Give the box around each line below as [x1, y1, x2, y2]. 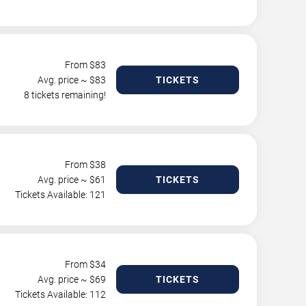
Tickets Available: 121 [15, 189, 106, 200]
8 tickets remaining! [24, 89, 106, 100]
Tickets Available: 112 [15, 289, 106, 300]
